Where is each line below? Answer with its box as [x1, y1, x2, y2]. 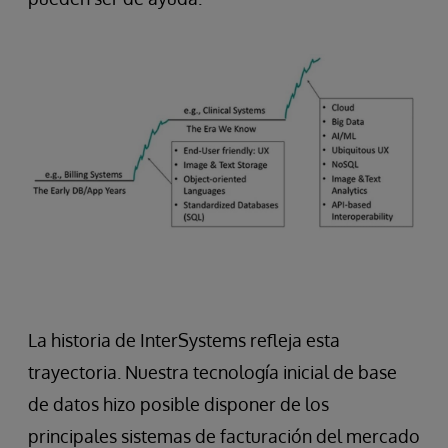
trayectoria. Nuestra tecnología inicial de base [28, 361, 397, 384]
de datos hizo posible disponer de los [28, 393, 329, 416]
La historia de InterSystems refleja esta [28, 329, 340, 352]
